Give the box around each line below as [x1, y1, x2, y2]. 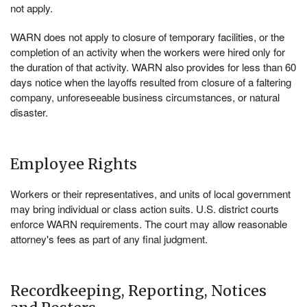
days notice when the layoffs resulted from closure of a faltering [10, 75, 291, 90]
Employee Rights [10, 155, 137, 174]
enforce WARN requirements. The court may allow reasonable [10, 217, 287, 232]
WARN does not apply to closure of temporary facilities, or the [10, 29, 284, 45]
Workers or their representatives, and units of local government [10, 186, 291, 201]
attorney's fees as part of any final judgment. [10, 232, 208, 247]
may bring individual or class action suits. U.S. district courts [10, 201, 279, 217]
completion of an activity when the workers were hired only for [10, 45, 285, 60]
